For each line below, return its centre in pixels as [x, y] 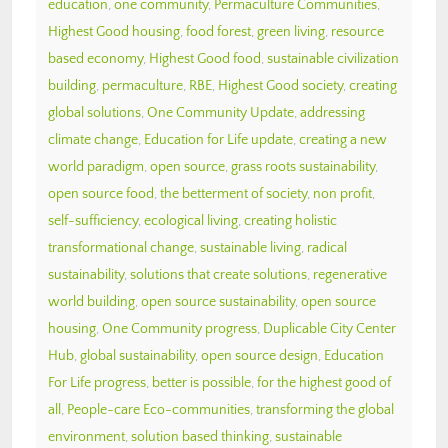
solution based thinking [200, 436]
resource [357, 31]
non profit [342, 193]
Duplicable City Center [329, 328]
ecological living [191, 220]
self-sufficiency [93, 220]
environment [86, 436]
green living [291, 31]
